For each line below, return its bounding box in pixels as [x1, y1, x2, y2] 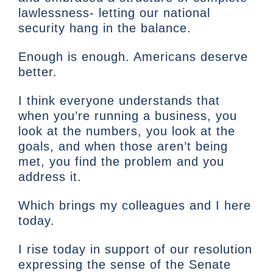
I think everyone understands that [18, 94, 220, 108]
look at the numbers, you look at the [18, 124, 235, 138]
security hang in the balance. [18, 21, 204, 35]
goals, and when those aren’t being [18, 140, 228, 154]
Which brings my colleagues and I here [18, 199, 251, 213]
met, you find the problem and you [18, 155, 224, 169]
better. [18, 65, 57, 79]
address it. [18, 170, 86, 184]
